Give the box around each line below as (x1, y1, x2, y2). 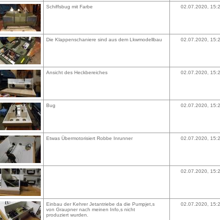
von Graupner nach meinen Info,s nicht (46, 207, 135, 212)
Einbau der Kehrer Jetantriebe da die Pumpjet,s (46, 201, 155, 207)
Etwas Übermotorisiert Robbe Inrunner (46, 136, 133, 141)
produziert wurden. (46, 212, 88, 218)
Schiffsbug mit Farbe (46, 4, 93, 9)
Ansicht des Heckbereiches (46, 70, 108, 75)
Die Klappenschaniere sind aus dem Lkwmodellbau (46, 37, 162, 42)
